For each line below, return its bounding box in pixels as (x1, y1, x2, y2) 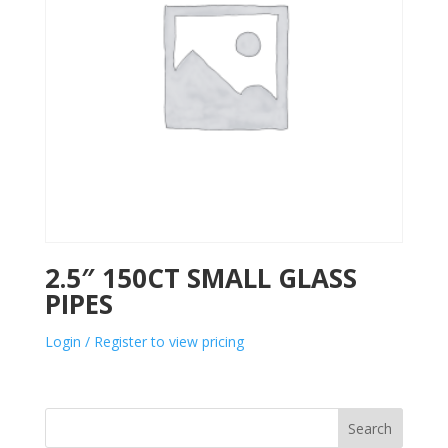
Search (348, 418, 393, 438)
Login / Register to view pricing (44, 331, 244, 351)
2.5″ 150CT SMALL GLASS (44, 259, 357, 296)
